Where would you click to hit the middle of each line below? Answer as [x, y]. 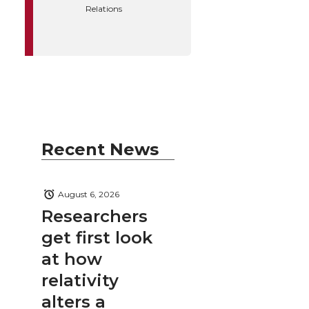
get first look [97, 237]
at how [72, 259]
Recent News [100, 149]
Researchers [94, 216]
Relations [104, 9]
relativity [80, 280]
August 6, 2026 [89, 195]
